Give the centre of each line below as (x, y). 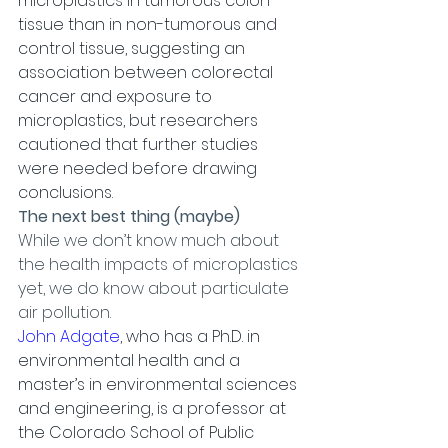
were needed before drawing (139, 168)
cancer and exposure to (117, 96)
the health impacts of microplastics (160, 264)
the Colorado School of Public (138, 432)
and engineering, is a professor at (154, 408)
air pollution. (64, 312)
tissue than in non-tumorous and (149, 24)
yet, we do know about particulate (155, 288)
